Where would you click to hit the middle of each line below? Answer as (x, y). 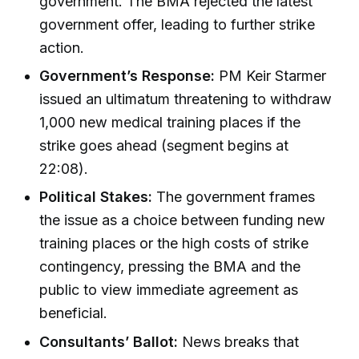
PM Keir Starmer (271, 76)
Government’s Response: (127, 76)
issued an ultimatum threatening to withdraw (186, 99)
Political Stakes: (96, 197)
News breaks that (239, 341)
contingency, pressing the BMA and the (170, 267)
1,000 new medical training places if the (170, 123)
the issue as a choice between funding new (183, 220)
